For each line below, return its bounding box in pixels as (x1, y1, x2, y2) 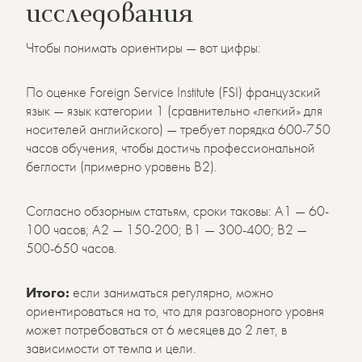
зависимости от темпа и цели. (26, 339, 196, 357)
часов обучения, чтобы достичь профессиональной (26, 138, 315, 157)
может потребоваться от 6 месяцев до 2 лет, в (26, 320, 287, 339)
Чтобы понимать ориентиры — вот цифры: (26, 38, 261, 57)
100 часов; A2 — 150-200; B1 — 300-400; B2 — (26, 220, 307, 238)
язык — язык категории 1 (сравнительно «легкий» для (26, 101, 322, 120)
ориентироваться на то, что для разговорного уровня (26, 301, 324, 320)
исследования (26, 3, 193, 29)
